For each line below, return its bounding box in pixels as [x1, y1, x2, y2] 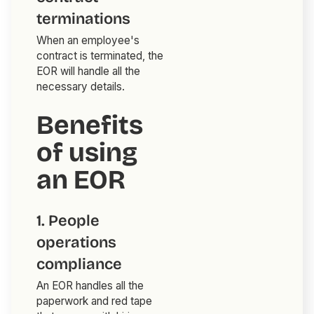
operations [36, 233, 117, 252]
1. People [36, 212, 100, 231]
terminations [36, 10, 131, 29]
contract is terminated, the [36, 49, 164, 63]
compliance [36, 255, 123, 274]
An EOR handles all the [36, 279, 144, 293]
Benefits [36, 109, 144, 142]
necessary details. [36, 80, 125, 94]
